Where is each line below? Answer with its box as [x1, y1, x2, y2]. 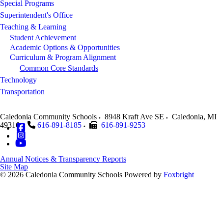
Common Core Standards [20, 63, 98, 72]
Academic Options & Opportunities [10, 43, 120, 52]
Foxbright [164, 170, 194, 179]
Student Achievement [10, 33, 76, 42]
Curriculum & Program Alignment [10, 53, 116, 61]
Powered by [124, 170, 164, 179]
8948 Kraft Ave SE [105, 112, 164, 121]
